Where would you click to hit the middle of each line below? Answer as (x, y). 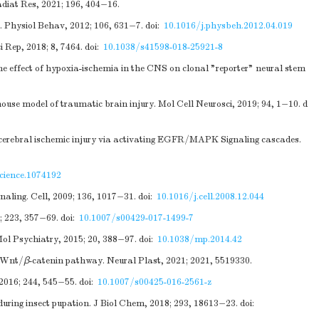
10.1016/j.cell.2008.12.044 (210, 197)
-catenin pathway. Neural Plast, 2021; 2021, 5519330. (141, 261)
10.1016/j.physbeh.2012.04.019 (228, 26)
